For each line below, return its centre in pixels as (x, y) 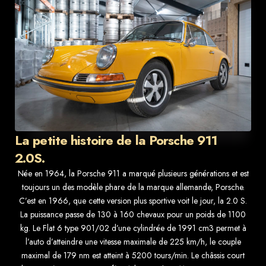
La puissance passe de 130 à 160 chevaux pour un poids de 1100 (133, 215)
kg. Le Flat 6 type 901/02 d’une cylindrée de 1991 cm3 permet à (133, 228)
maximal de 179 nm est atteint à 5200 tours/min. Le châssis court (133, 256)
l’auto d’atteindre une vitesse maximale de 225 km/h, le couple (133, 242)
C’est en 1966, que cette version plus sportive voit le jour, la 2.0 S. (133, 201)
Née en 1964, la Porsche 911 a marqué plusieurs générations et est (133, 174)
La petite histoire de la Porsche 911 (116, 140)
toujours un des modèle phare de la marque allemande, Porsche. (133, 187)
